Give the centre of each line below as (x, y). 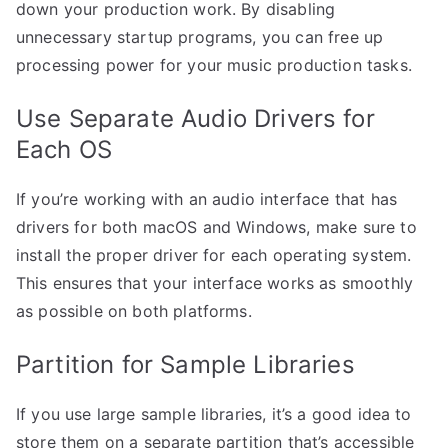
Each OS (64, 149)
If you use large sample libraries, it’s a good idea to (214, 414)
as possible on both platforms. (134, 311)
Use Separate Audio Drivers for (195, 118)
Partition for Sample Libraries (185, 364)
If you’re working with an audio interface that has (207, 199)
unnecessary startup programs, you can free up (200, 37)
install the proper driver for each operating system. (214, 255)
